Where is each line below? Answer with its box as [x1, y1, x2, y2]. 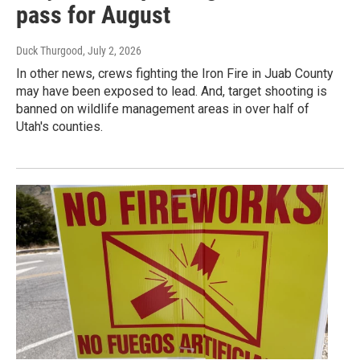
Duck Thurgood [16, 44, 83, 58]
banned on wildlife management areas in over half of [16, 101, 309, 117]
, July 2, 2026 [83, 44, 141, 58]
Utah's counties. [16, 119, 103, 135]
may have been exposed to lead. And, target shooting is [16, 84, 327, 100]
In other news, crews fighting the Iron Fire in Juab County [16, 66, 333, 82]
